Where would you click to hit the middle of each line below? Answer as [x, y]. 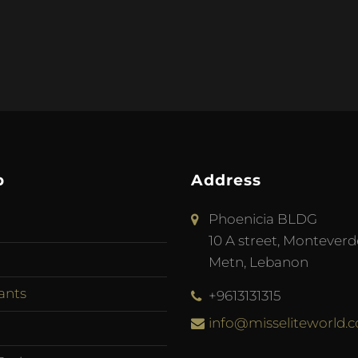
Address [226, 180]
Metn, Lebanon [259, 262]
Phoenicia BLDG [263, 219]
